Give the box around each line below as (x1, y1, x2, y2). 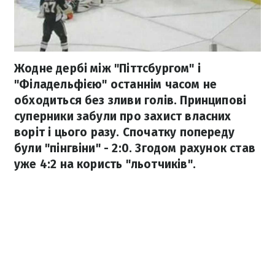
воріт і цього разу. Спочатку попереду (14, 125, 235, 140)
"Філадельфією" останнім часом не (14, 77, 217, 92)
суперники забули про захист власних (14, 109, 231, 124)
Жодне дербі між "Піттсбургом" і (14, 61, 201, 76)
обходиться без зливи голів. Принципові (14, 93, 247, 108)
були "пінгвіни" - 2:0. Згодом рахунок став (14, 141, 255, 156)
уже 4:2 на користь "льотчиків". (14, 157, 196, 172)
